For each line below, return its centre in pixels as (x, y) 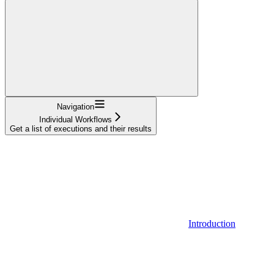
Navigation (75, 106)
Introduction (212, 223)
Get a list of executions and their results (81, 128)
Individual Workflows (75, 119)
